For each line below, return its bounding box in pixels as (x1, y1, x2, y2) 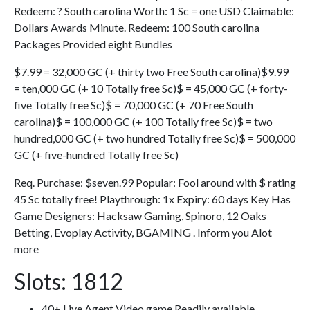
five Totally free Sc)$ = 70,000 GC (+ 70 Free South (14, 98, 253, 112)
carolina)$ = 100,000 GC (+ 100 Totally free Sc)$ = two (14, 115, 273, 129)
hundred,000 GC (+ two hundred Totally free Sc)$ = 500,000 (14, 131, 295, 145)
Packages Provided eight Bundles (14, 37, 172, 51)
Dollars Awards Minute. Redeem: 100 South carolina (14, 21, 259, 35)
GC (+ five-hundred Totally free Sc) (14, 148, 179, 162)
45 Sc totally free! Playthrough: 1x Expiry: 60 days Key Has (14, 192, 291, 206)
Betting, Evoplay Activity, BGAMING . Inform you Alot (14, 226, 272, 239)
